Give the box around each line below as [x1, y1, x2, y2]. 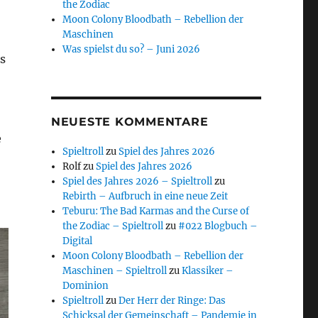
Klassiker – [182, 265, 234, 278]
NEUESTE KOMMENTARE [50, 115, 209, 129]
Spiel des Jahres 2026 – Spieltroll [62, 175, 213, 188]
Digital [62, 235, 93, 248]
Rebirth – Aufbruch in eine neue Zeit [62, 190, 229, 203]
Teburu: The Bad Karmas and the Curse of [62, 205, 250, 218]
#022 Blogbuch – [178, 220, 258, 233]
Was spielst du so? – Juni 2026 [62, 43, 201, 56]
